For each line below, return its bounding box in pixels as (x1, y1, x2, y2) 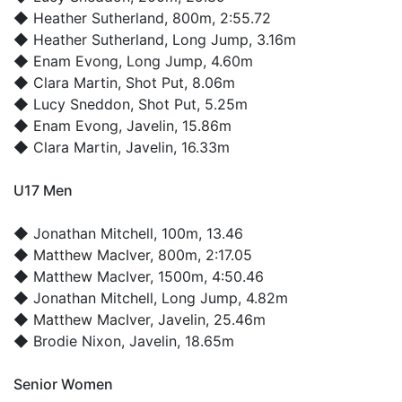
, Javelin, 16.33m (118, 137, 230, 156)
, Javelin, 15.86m (118, 116, 232, 135)
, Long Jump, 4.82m (153, 288, 288, 307)
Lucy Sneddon (33, 94, 130, 113)
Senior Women (13, 374, 113, 393)
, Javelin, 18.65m (121, 331, 234, 350)
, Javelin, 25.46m (150, 310, 266, 328)
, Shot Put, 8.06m (118, 73, 235, 92)
